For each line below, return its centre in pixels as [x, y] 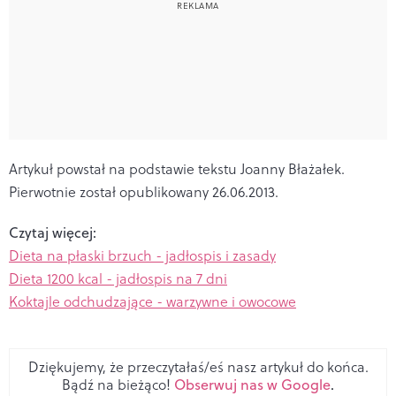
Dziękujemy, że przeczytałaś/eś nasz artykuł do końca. [198, 366]
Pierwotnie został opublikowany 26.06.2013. [144, 191]
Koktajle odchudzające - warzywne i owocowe [152, 301]
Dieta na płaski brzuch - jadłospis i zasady [142, 255]
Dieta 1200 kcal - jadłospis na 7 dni [118, 278]
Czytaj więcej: [53, 232]
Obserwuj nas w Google [252, 384]
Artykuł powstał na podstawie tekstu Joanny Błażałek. [177, 168]
